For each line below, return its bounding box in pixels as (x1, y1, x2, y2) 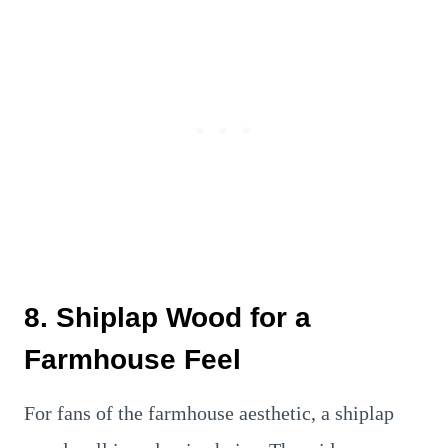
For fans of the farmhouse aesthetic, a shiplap (24, 402, 394, 424)
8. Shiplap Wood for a (24, 302, 311, 333)
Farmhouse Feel (24, 344, 241, 375)
